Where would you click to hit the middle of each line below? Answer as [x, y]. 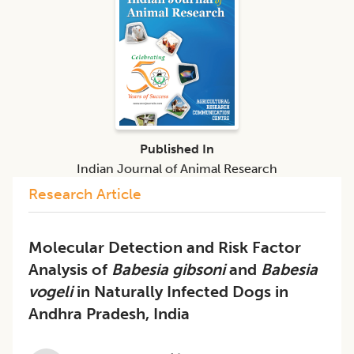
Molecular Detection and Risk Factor [165, 247]
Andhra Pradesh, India [109, 313]
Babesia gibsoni [168, 269]
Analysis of [70, 269]
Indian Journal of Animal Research [177, 168]
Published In [177, 149]
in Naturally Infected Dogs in [183, 291]
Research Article [85, 194]
